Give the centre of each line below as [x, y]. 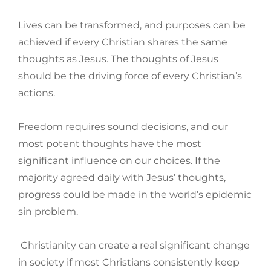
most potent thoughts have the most [110, 144]
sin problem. [48, 212]
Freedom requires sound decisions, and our [123, 127]
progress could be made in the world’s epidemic [135, 195]
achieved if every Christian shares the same [123, 42]
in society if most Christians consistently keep [129, 263]
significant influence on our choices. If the [119, 161]
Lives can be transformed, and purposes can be [132, 25]
